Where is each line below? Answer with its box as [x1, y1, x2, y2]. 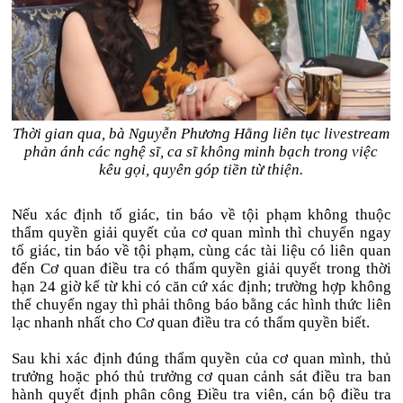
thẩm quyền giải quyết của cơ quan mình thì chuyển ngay [12, 224, 391, 241]
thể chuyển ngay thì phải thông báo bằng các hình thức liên [12, 296, 391, 313]
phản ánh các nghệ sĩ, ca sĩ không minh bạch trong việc [24, 143, 379, 160]
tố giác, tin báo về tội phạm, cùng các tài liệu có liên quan [12, 242, 391, 259]
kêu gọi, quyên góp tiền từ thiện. [99, 161, 304, 178]
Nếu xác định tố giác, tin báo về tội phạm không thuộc [12, 206, 391, 223]
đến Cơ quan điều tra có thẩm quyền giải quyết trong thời [12, 260, 391, 277]
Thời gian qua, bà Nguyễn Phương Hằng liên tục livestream [13, 125, 390, 142]
